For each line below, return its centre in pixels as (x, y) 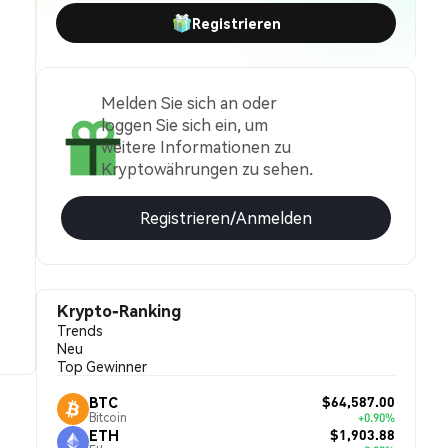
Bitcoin (108, 417)
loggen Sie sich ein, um (184, 124)
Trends (80, 330)
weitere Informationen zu (196, 146)
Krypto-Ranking (119, 310)
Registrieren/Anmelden (226, 217)
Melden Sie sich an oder (189, 102)
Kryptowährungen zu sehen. (207, 168)
